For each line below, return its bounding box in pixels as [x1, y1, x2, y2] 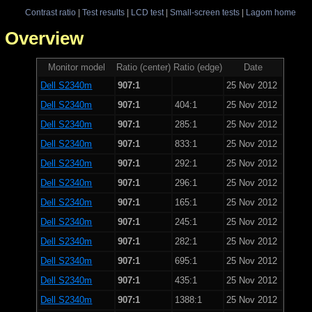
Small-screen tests [169, 8, 240, 17]
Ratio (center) [116, 61, 171, 72]
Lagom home [245, 8, 296, 17]
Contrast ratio [24, 8, 76, 17]
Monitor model [47, 61, 105, 72]
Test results [81, 8, 125, 17]
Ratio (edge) [173, 61, 222, 72]
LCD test [130, 8, 164, 17]
